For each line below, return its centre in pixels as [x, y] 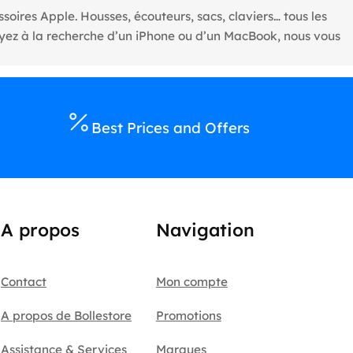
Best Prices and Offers [170, 127]
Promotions [188, 316]
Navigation [205, 230]
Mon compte [191, 282]
